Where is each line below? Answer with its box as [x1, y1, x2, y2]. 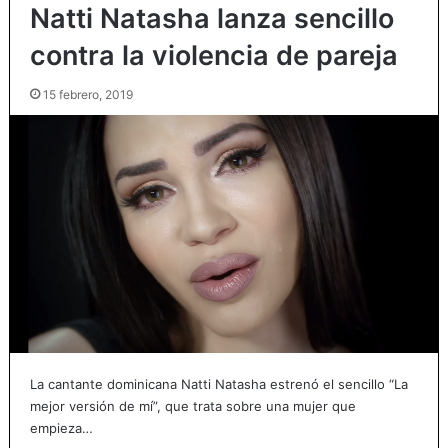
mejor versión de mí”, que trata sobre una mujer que [29, 398, 356, 415]
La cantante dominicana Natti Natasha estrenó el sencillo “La [29, 376, 408, 393]
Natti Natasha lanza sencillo [29, 2, 394, 36]
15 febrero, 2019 [42, 87, 133, 103]
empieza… [29, 420, 93, 437]
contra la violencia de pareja [29, 39, 398, 73]
